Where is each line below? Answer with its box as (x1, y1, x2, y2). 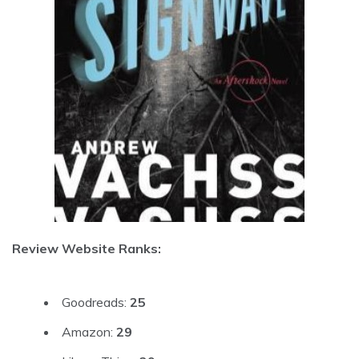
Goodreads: (62, 294, 130, 311)
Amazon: (62, 324, 116, 341)
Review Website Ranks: (12, 240, 161, 257)
